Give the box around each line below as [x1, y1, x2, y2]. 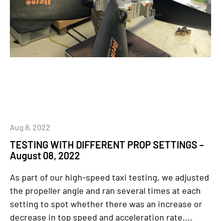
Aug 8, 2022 [10, 122, 50, 132]
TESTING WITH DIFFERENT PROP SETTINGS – [10, 139, 204, 150]
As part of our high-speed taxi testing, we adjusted [10, 172, 209, 183]
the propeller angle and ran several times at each [10, 185, 201, 196]
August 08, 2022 [10, 149, 80, 161]
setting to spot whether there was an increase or [10, 198, 202, 209]
